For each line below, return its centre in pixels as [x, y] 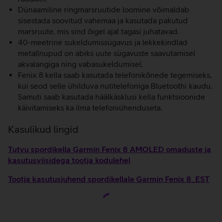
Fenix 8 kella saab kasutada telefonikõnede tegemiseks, [115, 75]
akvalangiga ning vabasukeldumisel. [80, 64]
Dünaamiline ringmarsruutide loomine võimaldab [104, 9]
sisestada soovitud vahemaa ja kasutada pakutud [103, 20]
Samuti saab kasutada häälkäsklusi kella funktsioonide [111, 97]
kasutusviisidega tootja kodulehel [69, 160]
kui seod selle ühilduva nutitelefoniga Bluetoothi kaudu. [115, 86]
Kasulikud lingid [43, 129]
